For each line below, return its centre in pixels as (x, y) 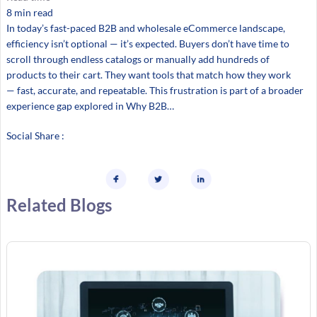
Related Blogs (59, 204)
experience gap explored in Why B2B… (90, 106)
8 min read (29, 13)
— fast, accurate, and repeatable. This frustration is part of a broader (155, 91)
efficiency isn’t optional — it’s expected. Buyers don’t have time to (148, 44)
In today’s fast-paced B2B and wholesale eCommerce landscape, (145, 28)
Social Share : (35, 136)
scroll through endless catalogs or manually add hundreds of (138, 59)
